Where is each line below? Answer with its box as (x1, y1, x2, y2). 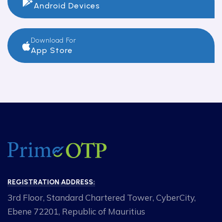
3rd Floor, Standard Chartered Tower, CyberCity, (7, 192, 196, 203)
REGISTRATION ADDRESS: (7, 177, 95, 186)
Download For (31, 36, 76, 45)
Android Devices (34, 1, 100, 11)
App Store (31, 46, 73, 55)
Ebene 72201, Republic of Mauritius (7, 206, 145, 217)
